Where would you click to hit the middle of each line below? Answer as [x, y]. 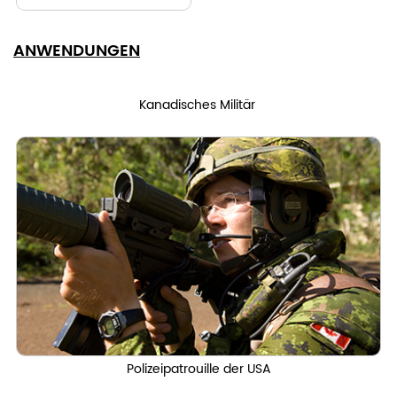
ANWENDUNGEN [77, 51]
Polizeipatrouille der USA [198, 370]
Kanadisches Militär [198, 105]
